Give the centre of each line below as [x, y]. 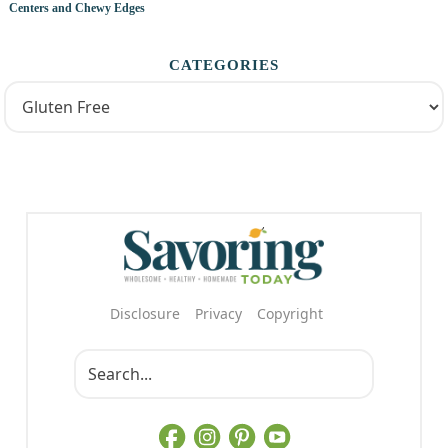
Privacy [218, 314]
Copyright [290, 314]
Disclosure [145, 314]
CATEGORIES [224, 65]
